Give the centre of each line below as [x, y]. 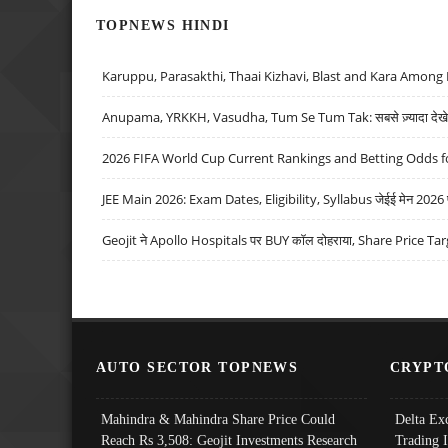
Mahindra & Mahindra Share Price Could [218, 418]
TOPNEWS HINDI [163, 25]
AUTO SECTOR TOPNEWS [197, 366]
